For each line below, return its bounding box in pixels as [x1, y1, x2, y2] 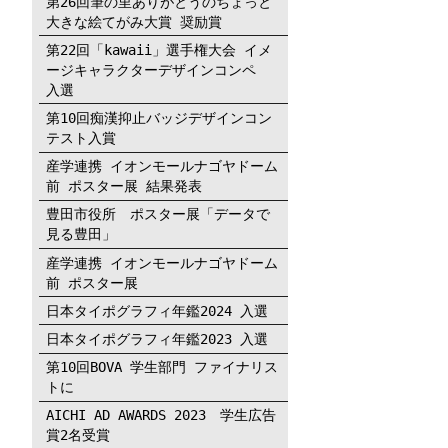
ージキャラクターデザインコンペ [46, 61, 271, 78]
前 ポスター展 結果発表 [46, 178, 203, 195]
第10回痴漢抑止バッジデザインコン [46, 110, 273, 127]
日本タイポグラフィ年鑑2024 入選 [46, 302, 269, 319]
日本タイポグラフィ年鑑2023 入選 [46, 331, 269, 348]
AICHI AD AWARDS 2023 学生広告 [46, 407, 277, 424]
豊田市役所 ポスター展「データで [46, 206, 271, 223]
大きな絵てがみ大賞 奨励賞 [46, 13, 223, 30]
